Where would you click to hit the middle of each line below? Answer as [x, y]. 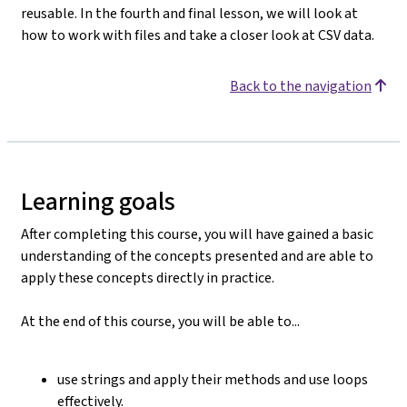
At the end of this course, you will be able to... [160, 321]
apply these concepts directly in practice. [148, 277]
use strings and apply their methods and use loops [213, 379]
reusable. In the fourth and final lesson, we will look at [189, 13]
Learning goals [98, 201]
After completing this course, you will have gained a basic [197, 233]
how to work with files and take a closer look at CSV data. [198, 35]
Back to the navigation [301, 85]
